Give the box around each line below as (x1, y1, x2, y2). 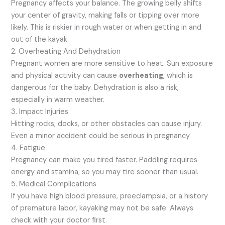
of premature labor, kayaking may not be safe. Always (11, 203, 194, 213)
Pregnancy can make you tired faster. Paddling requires (11, 155, 198, 165)
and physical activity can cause (11, 70, 120, 80)
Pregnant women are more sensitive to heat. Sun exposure (11, 58, 213, 68)
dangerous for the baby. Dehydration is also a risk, (11, 82, 179, 92)
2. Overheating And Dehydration (11, 46, 121, 56)
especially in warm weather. (11, 94, 105, 104)
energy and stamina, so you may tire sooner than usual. (11, 167, 199, 177)
